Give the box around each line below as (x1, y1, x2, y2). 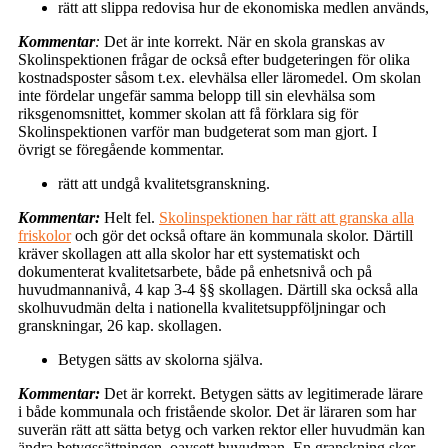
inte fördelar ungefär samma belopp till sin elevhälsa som (18, 86, 375, 104)
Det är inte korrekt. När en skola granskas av (104, 32, 385, 50)
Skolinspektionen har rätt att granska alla (159, 208, 414, 226)
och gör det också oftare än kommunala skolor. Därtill (71, 226, 413, 244)
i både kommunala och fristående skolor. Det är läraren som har (18, 402, 416, 420)
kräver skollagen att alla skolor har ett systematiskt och (18, 244, 360, 262)
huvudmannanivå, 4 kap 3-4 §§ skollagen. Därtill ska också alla (18, 280, 418, 298)
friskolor (18, 226, 71, 244)
